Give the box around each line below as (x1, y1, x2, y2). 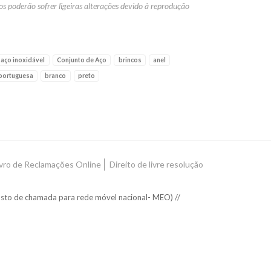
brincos (118, 56, 142, 64)
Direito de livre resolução (109, 159, 203, 169)
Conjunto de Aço (56, 56, 106, 64)
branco (45, 72, 67, 79)
